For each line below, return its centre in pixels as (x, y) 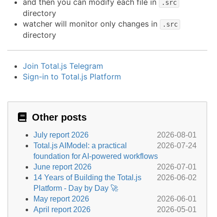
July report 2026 (61, 135)
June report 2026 (62, 167)
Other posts (58, 117)
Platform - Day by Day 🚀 (76, 188)
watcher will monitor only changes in (91, 23)
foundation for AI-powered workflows (96, 156)
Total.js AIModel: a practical (80, 145)
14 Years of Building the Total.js (87, 177)
